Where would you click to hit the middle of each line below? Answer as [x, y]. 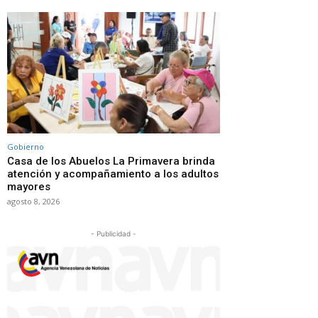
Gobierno [26, 146]
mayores [29, 186]
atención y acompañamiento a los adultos [113, 174]
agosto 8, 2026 [33, 201]
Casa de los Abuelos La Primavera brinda [111, 161]
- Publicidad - [114, 233]
